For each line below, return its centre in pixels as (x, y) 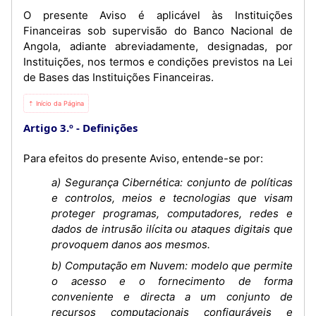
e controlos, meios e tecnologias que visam (172, 198)
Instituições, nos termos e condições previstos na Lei (158, 62)
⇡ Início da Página (56, 103)
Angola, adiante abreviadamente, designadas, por (158, 46)
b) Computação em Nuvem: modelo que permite (172, 265)
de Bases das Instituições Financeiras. (119, 77)
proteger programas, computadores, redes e (172, 213)
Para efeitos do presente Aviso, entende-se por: (143, 158)
